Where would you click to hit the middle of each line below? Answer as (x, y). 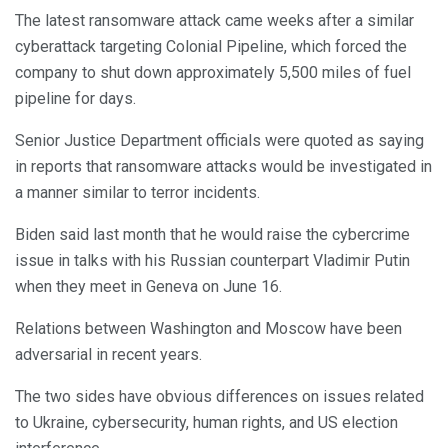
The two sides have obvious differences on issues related (219, 396)
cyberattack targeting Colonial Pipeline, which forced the (211, 46)
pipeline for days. (75, 98)
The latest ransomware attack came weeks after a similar (214, 20)
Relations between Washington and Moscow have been (208, 328)
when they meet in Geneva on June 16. (148, 286)
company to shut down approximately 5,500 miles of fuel (213, 72)
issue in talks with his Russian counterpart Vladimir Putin (212, 260)
